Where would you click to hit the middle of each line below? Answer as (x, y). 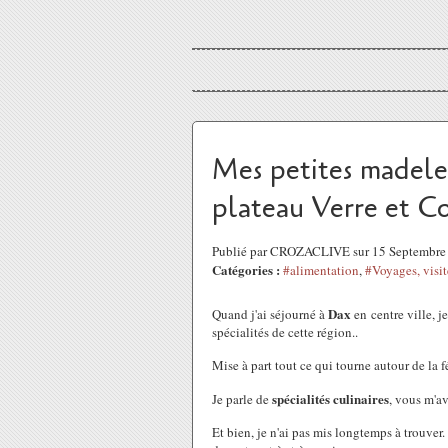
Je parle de (242, 399)
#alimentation (321, 270)
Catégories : (246, 269)
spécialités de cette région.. (285, 332)
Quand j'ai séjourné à (270, 314)
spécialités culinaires (330, 398)
